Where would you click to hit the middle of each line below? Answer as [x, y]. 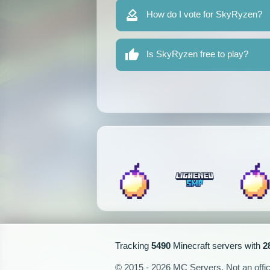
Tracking [133, 246]
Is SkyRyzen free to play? [197, 54]
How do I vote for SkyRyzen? [204, 14]
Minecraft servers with [217, 246]
